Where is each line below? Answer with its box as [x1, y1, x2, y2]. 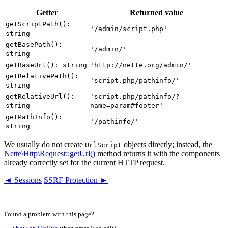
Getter [36, 8, 58, 17]
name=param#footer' [90, 101, 163, 109]
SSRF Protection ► [44, 175, 108, 184]
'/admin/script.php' [90, 24, 167, 33]
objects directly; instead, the [122, 139, 212, 149]
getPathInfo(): [6, 112, 63, 121]
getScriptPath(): [6, 20, 71, 28]
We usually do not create [4, 139, 85, 149]
